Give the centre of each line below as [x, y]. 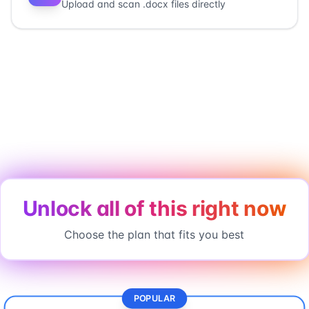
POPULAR [154, 298]
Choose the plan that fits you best [154, 235]
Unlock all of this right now [154, 208]
